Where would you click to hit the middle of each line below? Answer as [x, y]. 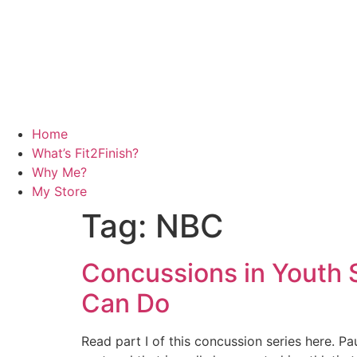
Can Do [126, 303]
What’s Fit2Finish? [85, 153]
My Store [59, 191]
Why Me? [59, 172]
